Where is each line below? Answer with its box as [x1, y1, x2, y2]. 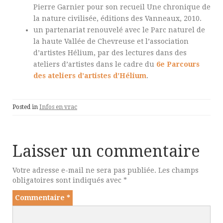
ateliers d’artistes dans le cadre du [33, 60, 156, 68]
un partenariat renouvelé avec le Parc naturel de [33, 26, 205, 34]
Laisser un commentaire [12, 142, 200, 161]
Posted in [12, 104, 39, 111]
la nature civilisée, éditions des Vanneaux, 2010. [33, 14, 202, 22]
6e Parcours [156, 60, 200, 68]
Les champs [158, 166, 199, 174]
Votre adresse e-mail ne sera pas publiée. [12, 166, 156, 174]
